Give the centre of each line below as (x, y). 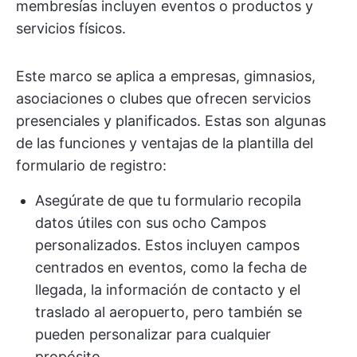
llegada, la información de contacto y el (168, 290)
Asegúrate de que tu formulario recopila (168, 201)
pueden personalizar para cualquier (153, 335)
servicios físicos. (71, 29)
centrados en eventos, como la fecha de (171, 268)
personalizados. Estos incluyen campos (167, 245)
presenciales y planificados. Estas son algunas (171, 121)
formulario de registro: (91, 166)
